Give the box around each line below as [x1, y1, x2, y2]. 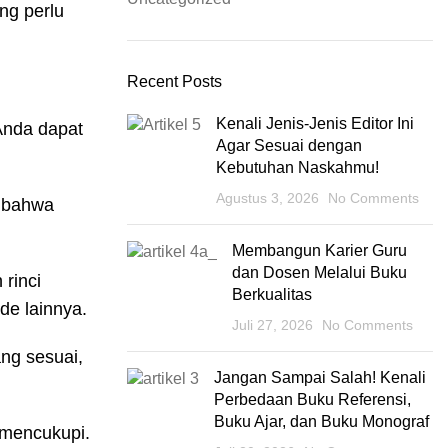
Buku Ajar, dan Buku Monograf [214, 413, 429, 430]
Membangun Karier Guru [232, 242, 407, 259]
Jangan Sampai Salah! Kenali [214, 369, 426, 386]
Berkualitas [232, 286, 312, 303]
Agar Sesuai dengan [216, 137, 362, 154]
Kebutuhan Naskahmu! [216, 159, 379, 176]
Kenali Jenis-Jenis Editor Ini [216, 115, 414, 132]
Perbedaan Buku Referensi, [214, 391, 411, 408]
